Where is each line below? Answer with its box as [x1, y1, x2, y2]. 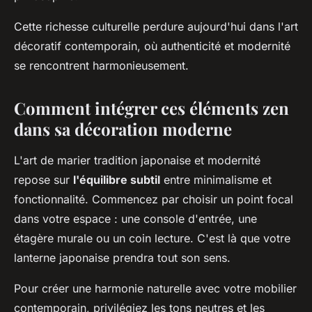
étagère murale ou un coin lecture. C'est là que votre [14, 231, 290, 246]
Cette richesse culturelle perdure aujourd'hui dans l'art [14, 19, 298, 34]
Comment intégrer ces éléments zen [14, 97, 289, 120]
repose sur [14, 173, 73, 187]
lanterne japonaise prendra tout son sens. [14, 251, 231, 265]
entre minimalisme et [160, 173, 272, 187]
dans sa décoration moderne [14, 118, 232, 141]
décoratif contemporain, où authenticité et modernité [14, 39, 290, 54]
